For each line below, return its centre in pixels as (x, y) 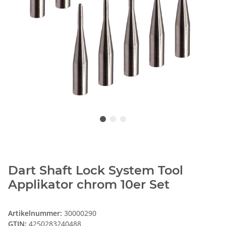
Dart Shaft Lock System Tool (96, 171)
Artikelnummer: (36, 213)
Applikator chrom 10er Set (89, 185)
